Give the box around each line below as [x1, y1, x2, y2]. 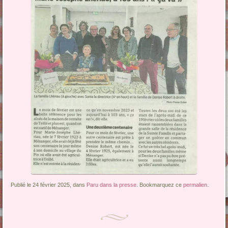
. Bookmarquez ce [136, 182, 184, 188]
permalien [183, 182, 208, 188]
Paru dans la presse [87, 182, 137, 188]
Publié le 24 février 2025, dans [11, 182, 87, 188]
